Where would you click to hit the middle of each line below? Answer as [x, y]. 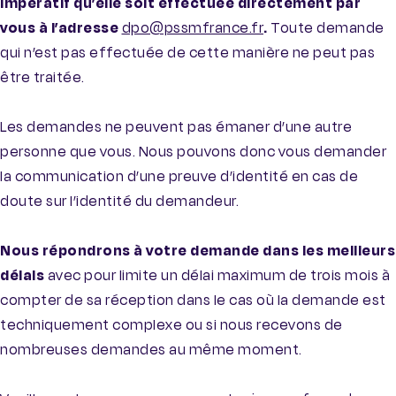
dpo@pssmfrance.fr [192, 28]
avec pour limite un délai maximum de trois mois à [218, 276]
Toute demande [327, 28]
